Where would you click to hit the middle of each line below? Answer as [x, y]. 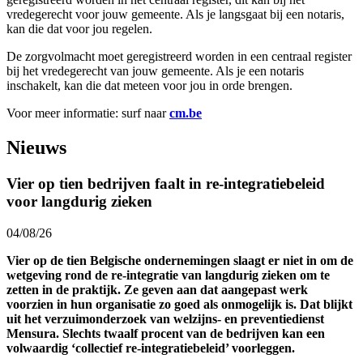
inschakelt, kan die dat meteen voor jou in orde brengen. [149, 86]
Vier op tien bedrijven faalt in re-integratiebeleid [166, 184]
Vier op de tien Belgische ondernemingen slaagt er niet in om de [180, 260]
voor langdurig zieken [79, 202]
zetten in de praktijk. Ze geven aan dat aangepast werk [157, 289]
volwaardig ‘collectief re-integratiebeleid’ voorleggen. [151, 348]
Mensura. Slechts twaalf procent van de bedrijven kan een [166, 333]
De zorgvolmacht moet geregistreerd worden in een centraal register [179, 57]
